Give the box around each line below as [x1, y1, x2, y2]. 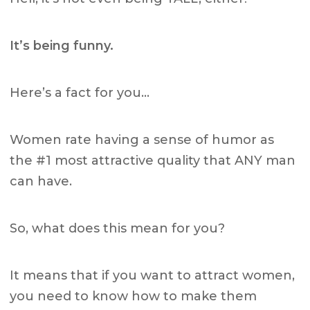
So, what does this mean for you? [10, 220, 226, 236]
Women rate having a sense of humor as [10, 131, 275, 147]
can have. [10, 173, 73, 189]
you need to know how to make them [10, 288, 257, 304]
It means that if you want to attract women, [10, 267, 295, 283]
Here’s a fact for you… [10, 84, 150, 100]
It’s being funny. [10, 37, 114, 53]
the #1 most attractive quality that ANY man [10, 152, 296, 168]
